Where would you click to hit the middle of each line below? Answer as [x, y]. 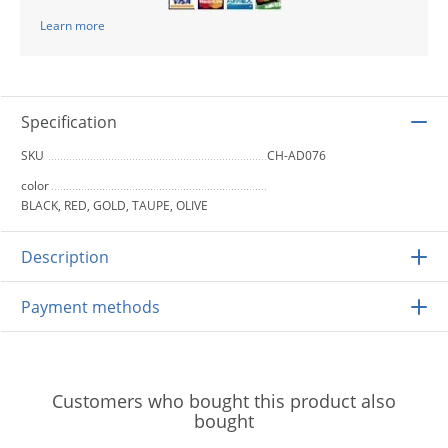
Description [65, 256]
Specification [69, 121]
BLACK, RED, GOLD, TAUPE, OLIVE [114, 205]
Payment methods [90, 306]
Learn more [72, 25]
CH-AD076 [296, 155]
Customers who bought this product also [224, 400]
